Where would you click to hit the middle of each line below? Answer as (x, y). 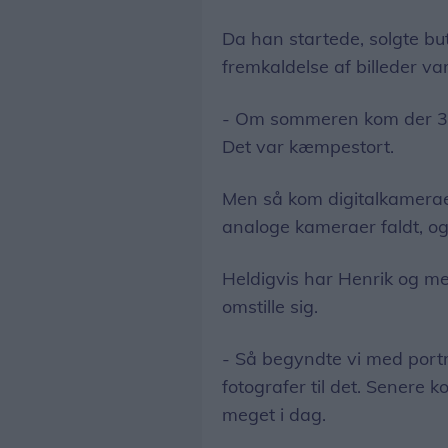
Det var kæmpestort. (308, 146)
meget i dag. (274, 414)
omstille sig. (270, 306)
